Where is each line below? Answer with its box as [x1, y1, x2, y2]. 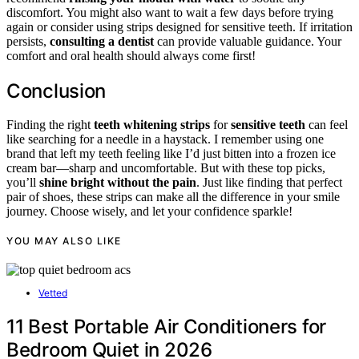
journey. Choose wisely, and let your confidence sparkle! [6, 204, 292, 219]
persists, [6, 34, 50, 48]
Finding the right [6, 118, 94, 132]
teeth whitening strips [94, 118, 210, 132]
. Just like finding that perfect [196, 175, 342, 190]
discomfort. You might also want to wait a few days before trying [6, 5, 333, 19]
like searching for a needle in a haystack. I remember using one [6, 132, 324, 147]
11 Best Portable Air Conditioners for [6, 315, 326, 339]
